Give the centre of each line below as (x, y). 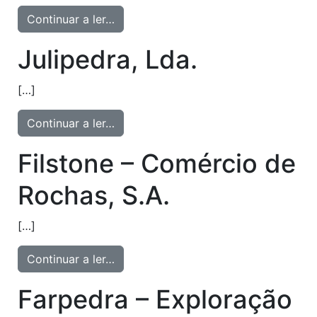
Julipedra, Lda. (108, 59)
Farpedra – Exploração (155, 299)
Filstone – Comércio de (157, 163)
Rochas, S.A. (94, 195)
